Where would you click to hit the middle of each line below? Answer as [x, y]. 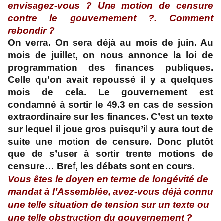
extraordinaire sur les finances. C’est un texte [110, 117]
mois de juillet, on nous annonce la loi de [110, 55]
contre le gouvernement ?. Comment [110, 18]
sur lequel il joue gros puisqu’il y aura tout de [110, 129]
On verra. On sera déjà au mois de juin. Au [110, 43]
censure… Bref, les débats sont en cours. [101, 166]
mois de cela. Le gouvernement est [110, 92]
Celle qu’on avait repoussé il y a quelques [110, 80]
